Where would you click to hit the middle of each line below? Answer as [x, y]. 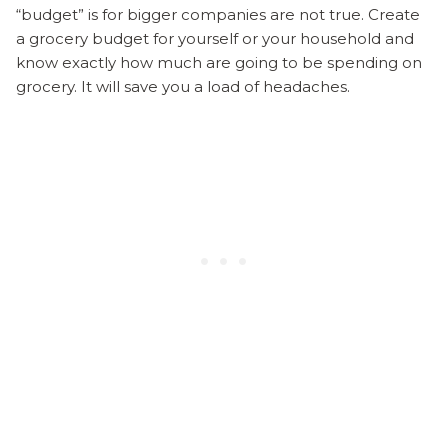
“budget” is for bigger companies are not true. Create [218, 14]
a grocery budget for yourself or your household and [215, 38]
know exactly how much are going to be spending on [219, 62]
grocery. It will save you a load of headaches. [183, 86]
